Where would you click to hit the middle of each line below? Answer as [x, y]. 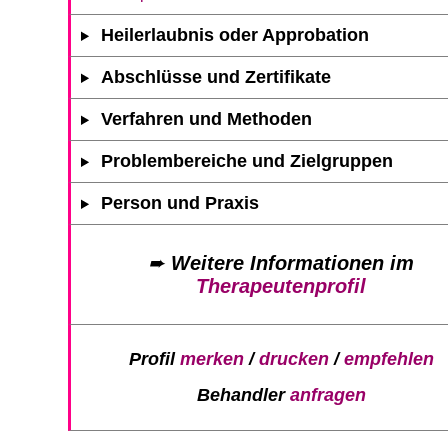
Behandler [243, 394]
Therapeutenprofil [281, 286]
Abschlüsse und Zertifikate [216, 77]
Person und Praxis [180, 203]
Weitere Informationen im [292, 263]
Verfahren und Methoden [207, 119]
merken [211, 359]
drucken [293, 359]
